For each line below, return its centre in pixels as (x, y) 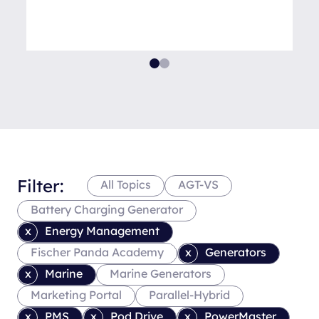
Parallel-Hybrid (189, 295)
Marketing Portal (76, 295)
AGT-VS (198, 185)
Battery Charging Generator (107, 210)
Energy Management (102, 231)
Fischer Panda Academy (97, 252)
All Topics (126, 185)
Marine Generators (161, 274)
